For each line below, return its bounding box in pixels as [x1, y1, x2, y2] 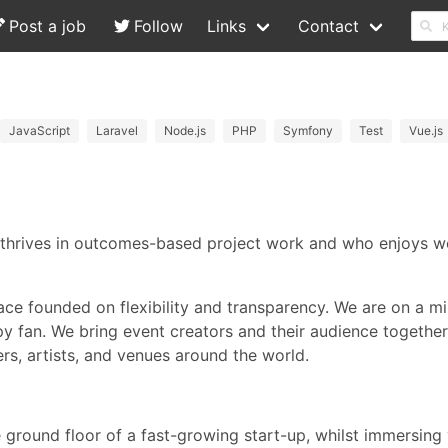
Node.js [164, 123, 206, 138]
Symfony [283, 123, 333, 138]
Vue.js [409, 123, 443, 138]
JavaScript [9, 123, 70, 138]
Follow [134, 16, 183, 36]
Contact [298, 16, 359, 36]
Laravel [96, 123, 138, 138]
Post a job [9, 16, 86, 36]
